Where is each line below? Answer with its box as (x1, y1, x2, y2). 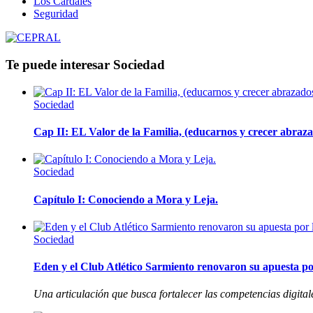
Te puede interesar (6, 57, 113, 73)
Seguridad (34, 8, 78, 20)
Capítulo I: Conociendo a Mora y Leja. (34, 193, 218, 205)
